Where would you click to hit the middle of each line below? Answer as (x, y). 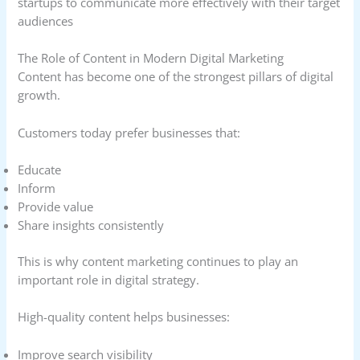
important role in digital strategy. (109, 279)
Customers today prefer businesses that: (129, 132)
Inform (37, 188)
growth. (39, 95)
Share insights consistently (91, 225)
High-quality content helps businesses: (124, 317)
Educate (40, 170)
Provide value (56, 207)
